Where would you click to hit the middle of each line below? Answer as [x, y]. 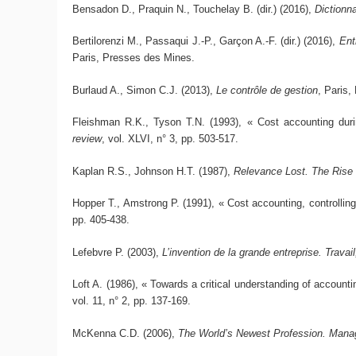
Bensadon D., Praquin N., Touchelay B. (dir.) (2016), [194, 9]
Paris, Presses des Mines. [134, 58]
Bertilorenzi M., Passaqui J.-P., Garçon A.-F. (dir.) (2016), [206, 41]
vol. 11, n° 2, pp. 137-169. [132, 301]
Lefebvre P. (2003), [118, 252]
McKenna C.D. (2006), [126, 333]
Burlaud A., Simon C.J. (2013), [145, 90]
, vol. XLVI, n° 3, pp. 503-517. [170, 139]
